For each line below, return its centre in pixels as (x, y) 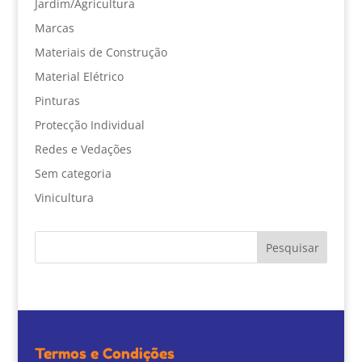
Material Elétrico (79, 77)
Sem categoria (73, 174)
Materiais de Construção (101, 53)
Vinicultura (64, 198)
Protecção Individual (89, 125)
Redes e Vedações (83, 149)
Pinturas (57, 101)
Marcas (54, 28)
